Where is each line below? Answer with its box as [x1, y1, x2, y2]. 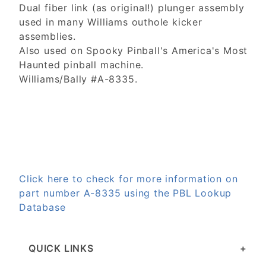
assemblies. [19, 30, 76, 43]
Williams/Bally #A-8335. [19, 73, 138, 85]
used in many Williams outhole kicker [19, 16, 202, 28]
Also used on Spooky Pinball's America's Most [19, 45, 248, 57]
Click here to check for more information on [19, 173, 238, 185]
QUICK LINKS [28, 242, 94, 255]
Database [19, 201, 66, 214]
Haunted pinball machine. [19, 59, 144, 71]
